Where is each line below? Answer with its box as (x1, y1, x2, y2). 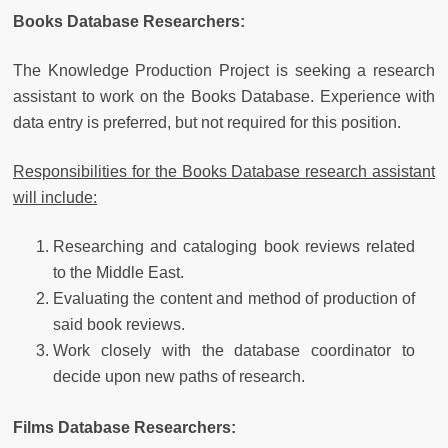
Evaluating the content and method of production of (53, 289, 415, 307)
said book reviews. (53, 315, 185, 333)
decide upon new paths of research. (53, 367, 305, 385)
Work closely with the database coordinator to (53, 341, 415, 359)
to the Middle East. (53, 263, 184, 281)
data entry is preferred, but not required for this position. (13, 113, 405, 131)
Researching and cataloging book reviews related (53, 237, 415, 255)
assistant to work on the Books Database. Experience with (13, 87, 435, 105)
